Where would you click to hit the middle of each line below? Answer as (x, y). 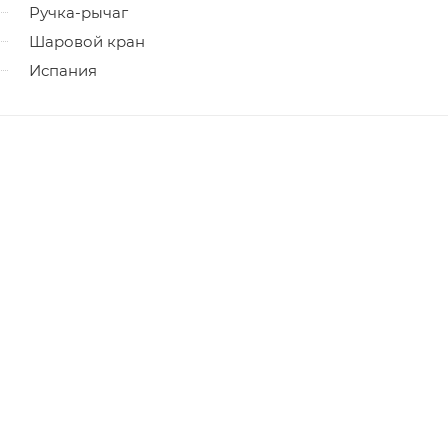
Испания (63, 70)
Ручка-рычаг (78, 12)
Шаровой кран (87, 41)
